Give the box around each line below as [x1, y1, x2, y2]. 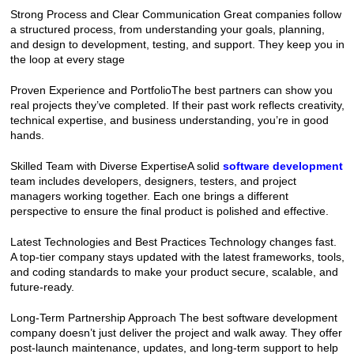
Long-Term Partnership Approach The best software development [9, 311, 337, 324]
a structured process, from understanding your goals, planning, [9, 22, 325, 36]
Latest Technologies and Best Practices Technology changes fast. [9, 235, 337, 248]
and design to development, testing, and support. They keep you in [9, 37, 345, 51]
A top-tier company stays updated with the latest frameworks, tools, [9, 250, 345, 263]
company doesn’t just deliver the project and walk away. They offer [9, 326, 342, 339]
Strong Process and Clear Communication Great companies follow [9, 7, 341, 21]
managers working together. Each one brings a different [9, 189, 288, 202]
